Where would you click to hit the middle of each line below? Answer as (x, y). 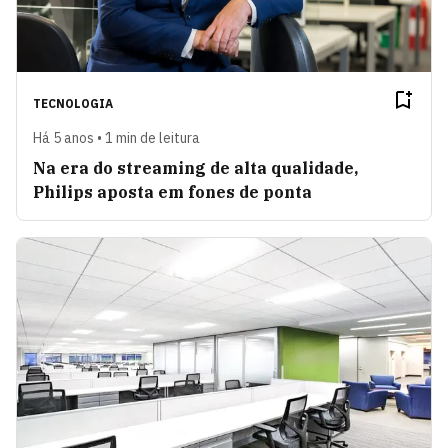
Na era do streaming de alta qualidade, (195, 167)
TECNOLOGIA (73, 103)
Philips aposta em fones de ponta (174, 191)
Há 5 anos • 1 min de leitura (116, 137)
